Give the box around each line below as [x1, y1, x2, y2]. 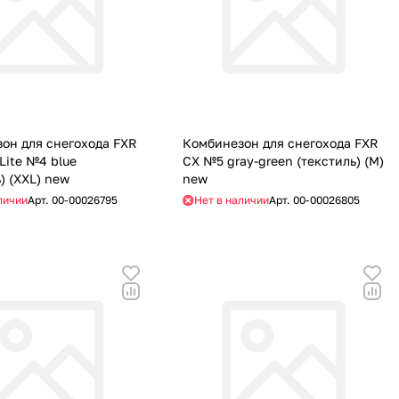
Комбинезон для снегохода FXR [182, 135, 379, 151]
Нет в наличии [193, 193, 269, 208]
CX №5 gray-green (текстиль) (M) [182, 153, 384, 169]
